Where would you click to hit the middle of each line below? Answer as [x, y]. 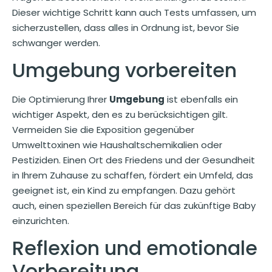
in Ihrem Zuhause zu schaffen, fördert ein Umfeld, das [133, 175]
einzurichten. [41, 220]
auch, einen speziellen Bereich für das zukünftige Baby [134, 205]
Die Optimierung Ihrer [61, 99]
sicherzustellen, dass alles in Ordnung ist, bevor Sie [126, 27]
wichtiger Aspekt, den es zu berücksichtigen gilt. [120, 114]
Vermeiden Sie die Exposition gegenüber [103, 129]
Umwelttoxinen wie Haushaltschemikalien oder [117, 144]
